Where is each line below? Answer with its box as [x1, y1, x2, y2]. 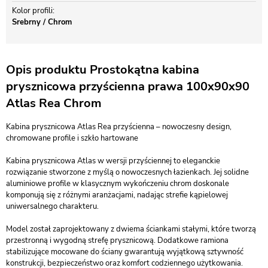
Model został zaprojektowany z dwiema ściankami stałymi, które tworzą [6, 224, 256, 234]
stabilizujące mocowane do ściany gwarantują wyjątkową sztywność [6, 246, 243, 257]
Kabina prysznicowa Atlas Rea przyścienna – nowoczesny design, [6, 121, 232, 132]
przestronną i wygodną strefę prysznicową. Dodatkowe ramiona [6, 235, 229, 246]
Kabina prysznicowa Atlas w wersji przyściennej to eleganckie [6, 156, 220, 166]
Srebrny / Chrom [12, 17, 72, 28]
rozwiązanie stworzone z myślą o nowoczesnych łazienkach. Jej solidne [6, 167, 249, 178]
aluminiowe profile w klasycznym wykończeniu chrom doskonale [6, 178, 229, 189]
